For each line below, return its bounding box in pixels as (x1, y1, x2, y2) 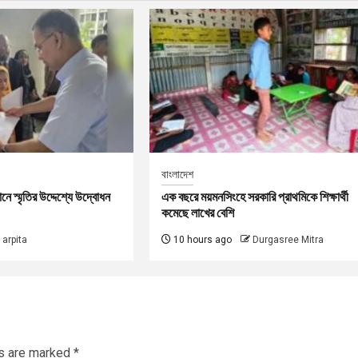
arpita (2, 234, 27, 246)
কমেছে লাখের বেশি (161, 205, 235, 221)
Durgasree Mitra (253, 234, 324, 246)
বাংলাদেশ (161, 168, 194, 181)
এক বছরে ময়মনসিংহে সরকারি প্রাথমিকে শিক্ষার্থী (161, 189, 349, 205)
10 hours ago (171, 234, 233, 246)
